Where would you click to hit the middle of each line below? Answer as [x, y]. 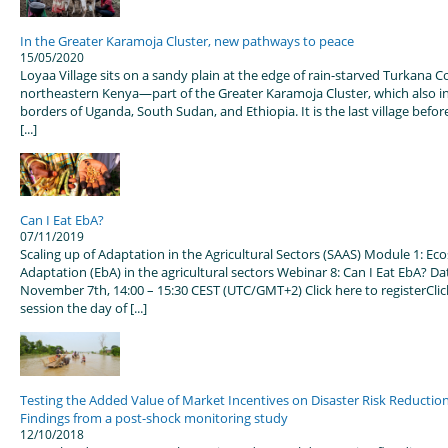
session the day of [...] [83, 308]
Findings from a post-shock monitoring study [154, 417]
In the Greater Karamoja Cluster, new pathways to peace [187, 40]
